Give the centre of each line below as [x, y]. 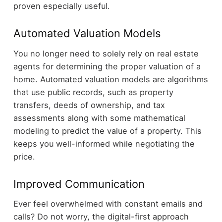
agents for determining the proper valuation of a [107, 66]
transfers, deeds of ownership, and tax [89, 105]
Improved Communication [79, 184]
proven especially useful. [61, 6]
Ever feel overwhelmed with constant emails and [108, 204]
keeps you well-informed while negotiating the [104, 143]
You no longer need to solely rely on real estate [106, 53]
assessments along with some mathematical [99, 118]
